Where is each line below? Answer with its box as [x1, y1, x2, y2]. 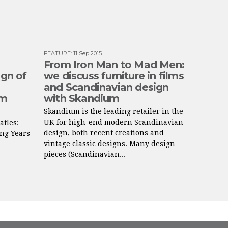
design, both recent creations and [44, 129, 164, 137]
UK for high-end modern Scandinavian [44, 118, 183, 126]
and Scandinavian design [44, 81, 169, 93]
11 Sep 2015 [73, 50, 102, 57]
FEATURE [44, 50, 71, 57]
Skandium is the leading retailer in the [44, 107, 183, 116]
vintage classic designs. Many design [44, 139, 175, 148]
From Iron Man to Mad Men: [44, 59, 184, 71]
